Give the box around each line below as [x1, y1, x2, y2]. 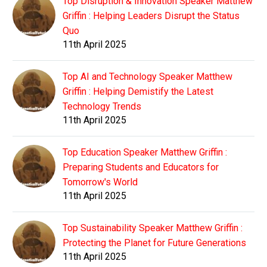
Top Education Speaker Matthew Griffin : [63, 147, 227, 159]
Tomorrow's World [63, 176, 138, 188]
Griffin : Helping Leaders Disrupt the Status [63, 10, 240, 22]
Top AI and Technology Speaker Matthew [63, 71, 232, 83]
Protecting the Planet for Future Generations [63, 237, 246, 249]
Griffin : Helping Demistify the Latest [63, 86, 213, 98]
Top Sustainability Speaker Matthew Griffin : [63, 222, 243, 234]
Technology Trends [63, 101, 141, 113]
